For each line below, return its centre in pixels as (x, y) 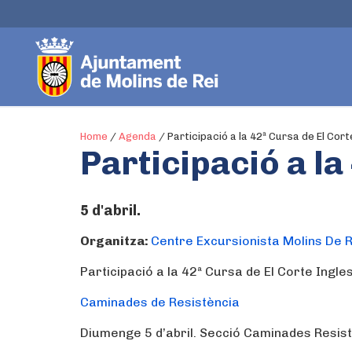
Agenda (137, 136)
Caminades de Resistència (160, 302)
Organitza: (115, 241)
